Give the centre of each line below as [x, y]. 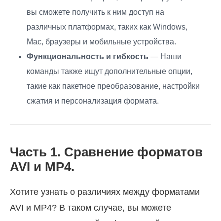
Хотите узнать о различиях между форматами [105, 192]
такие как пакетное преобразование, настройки [113, 86]
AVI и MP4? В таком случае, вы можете [91, 208]
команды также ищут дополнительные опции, [110, 72]
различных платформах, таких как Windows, [107, 27]
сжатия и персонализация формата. [93, 101]
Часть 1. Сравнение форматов [106, 152]
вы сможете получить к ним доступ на [95, 12]
